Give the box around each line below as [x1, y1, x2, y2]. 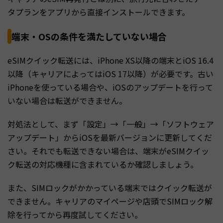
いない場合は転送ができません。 [7, 94, 127, 107]
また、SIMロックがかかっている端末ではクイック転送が [7, 181, 212, 194]
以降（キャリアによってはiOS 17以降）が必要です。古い [7, 67, 214, 80]
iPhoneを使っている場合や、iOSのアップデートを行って [7, 81, 213, 93]
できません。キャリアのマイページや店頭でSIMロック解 [7, 195, 213, 207]
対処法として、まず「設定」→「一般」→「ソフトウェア [7, 117, 214, 130]
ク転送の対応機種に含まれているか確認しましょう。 [7, 158, 198, 170]
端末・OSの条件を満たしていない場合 [11, 29, 167, 43]
